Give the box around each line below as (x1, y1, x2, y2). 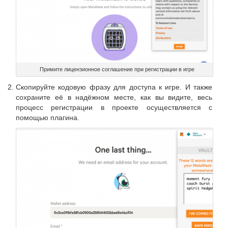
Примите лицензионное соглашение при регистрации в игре (40, 66, 194, 72)
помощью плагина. (16, 113, 79, 122)
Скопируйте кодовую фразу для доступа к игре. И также (16, 82, 212, 91)
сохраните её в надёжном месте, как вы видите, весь (16, 93, 212, 101)
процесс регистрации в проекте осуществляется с (16, 103, 212, 111)
